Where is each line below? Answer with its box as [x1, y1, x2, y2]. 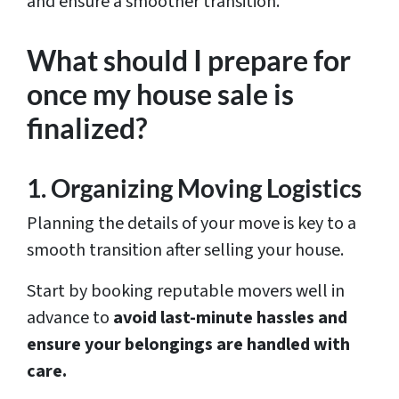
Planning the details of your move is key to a [27, 211, 356, 237]
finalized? [27, 110, 147, 146]
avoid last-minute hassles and [113, 305, 347, 331]
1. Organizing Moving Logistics [27, 173, 362, 204]
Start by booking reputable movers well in [27, 279, 345, 305]
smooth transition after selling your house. [27, 238, 344, 264]
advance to [27, 305, 113, 331]
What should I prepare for [27, 43, 351, 78]
